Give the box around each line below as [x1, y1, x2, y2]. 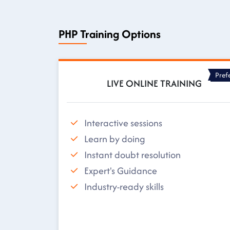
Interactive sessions [84, 116, 162, 130]
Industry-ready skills [84, 179, 164, 194]
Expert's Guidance [84, 163, 157, 178]
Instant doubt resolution [84, 147, 181, 162]
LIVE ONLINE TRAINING [106, 76, 202, 91]
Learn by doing [84, 131, 145, 146]
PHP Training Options [59, 26, 161, 43]
